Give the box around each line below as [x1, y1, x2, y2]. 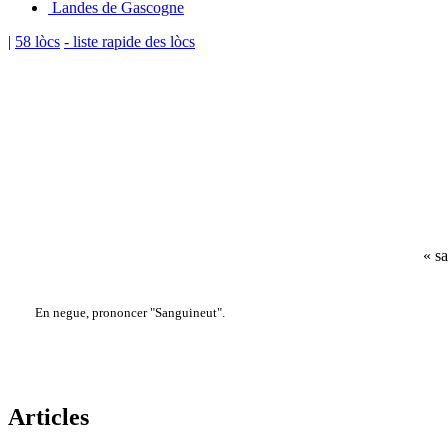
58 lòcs [15, 33, 60, 51]
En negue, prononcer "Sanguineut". [34, 305, 225, 321]
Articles [8, 403, 89, 430]
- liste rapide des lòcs [64, 33, 195, 51]
